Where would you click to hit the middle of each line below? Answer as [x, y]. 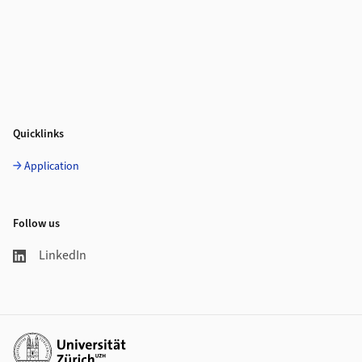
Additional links [55, 340]
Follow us [36, 224]
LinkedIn [63, 255]
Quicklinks [38, 134]
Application [52, 166]
